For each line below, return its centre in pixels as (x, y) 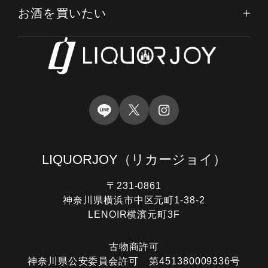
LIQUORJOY (80, 160)
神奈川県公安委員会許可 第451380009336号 (134, 261)
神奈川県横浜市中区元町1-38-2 (134, 200)
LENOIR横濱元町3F (134, 215)
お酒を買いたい (62, 13)
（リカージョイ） (172, 160)
